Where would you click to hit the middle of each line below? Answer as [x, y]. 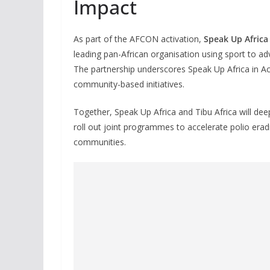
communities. [100, 142]
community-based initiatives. [129, 84]
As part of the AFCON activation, [139, 39]
